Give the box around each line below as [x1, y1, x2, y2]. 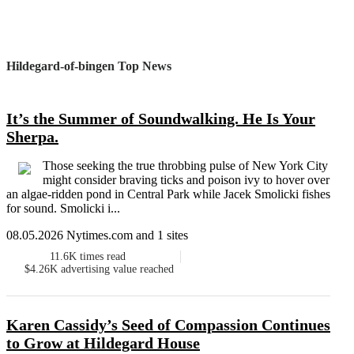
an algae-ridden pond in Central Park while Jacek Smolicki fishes [6, 187, 330, 201]
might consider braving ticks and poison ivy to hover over [43, 173, 330, 187]
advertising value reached [61, 263, 175, 276]
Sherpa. [6, 128, 58, 146]
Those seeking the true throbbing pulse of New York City [43, 159, 328, 173]
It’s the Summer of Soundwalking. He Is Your [6, 110, 315, 128]
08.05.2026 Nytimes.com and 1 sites [6, 228, 188, 243]
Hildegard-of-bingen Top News [6, 58, 171, 73]
